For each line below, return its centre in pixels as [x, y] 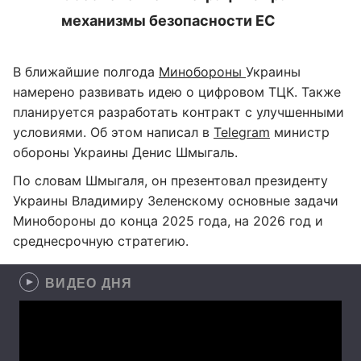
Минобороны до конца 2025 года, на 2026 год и [168, 221]
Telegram [242, 132]
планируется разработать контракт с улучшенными [178, 112]
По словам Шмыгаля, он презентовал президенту [170, 180]
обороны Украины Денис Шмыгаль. [125, 152]
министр [300, 132]
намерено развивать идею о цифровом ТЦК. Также [177, 92]
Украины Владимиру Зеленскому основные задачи [176, 201]
